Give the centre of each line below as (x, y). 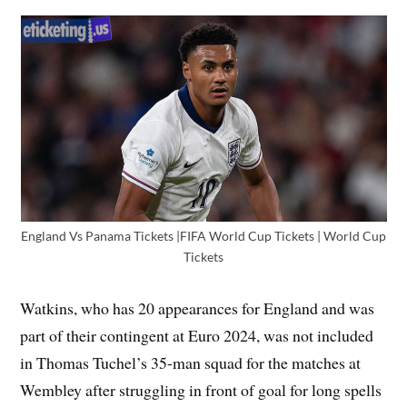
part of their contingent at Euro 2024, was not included (197, 336)
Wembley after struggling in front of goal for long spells (201, 390)
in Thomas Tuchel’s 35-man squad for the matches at (191, 363)
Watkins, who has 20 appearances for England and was (198, 308)
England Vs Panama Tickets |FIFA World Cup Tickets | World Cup (203, 236)
